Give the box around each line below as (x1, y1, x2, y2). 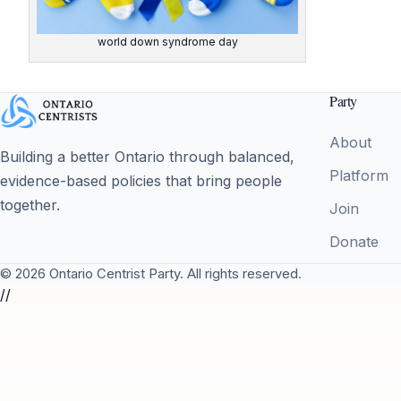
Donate (328, 233, 379, 252)
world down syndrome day (97, 35, 238, 49)
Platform (328, 166, 388, 184)
